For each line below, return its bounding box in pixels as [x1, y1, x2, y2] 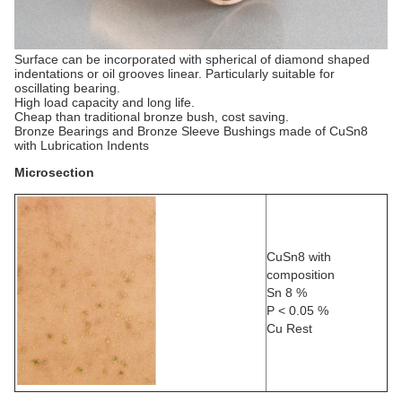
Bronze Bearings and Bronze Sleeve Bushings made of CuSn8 [14, 123, 368, 138]
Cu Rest [267, 320, 312, 336]
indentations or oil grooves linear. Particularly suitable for [14, 66, 335, 81]
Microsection [14, 164, 94, 179]
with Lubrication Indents [14, 137, 149, 153]
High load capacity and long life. [14, 94, 195, 109]
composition [267, 267, 335, 282]
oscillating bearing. [14, 80, 120, 95]
